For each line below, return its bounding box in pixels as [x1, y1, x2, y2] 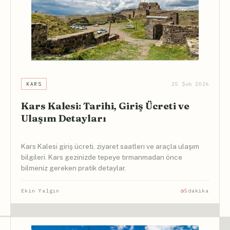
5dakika [184, 187, 209, 195]
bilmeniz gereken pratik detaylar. [21, 163, 127, 172]
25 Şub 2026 [171, 81, 209, 88]
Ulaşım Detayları [21, 112, 106, 125]
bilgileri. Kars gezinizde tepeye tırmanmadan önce [21, 152, 183, 161]
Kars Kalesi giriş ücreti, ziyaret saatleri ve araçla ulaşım [21, 142, 200, 150]
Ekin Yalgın [21, 187, 60, 195]
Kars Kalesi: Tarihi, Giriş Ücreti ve [21, 100, 189, 112]
